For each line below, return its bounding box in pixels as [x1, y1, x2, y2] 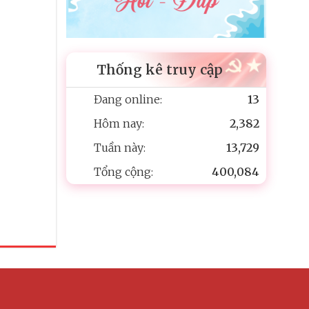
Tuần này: [94, 140, 146, 154]
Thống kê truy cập [97, 61, 223, 78]
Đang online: [94, 92, 162, 106]
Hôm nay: [94, 116, 144, 130]
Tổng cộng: [94, 164, 153, 179]
